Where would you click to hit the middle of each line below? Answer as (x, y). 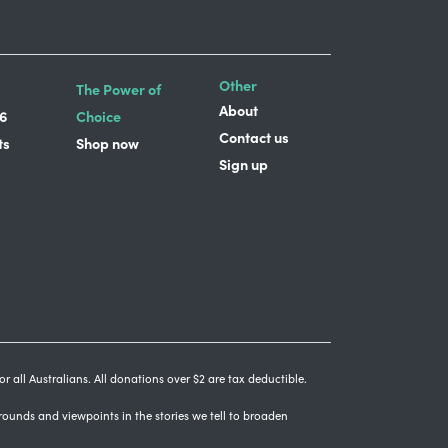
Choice (98, 115)
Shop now (107, 142)
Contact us (253, 136)
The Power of (118, 88)
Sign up (243, 163)
